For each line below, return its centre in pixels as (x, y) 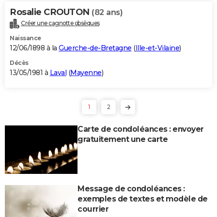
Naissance (25, 38)
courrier (93, 209)
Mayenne (86, 72)
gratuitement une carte (123, 139)
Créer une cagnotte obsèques (60, 23)
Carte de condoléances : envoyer (141, 129)
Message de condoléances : (131, 188)
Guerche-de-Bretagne (95, 48)
